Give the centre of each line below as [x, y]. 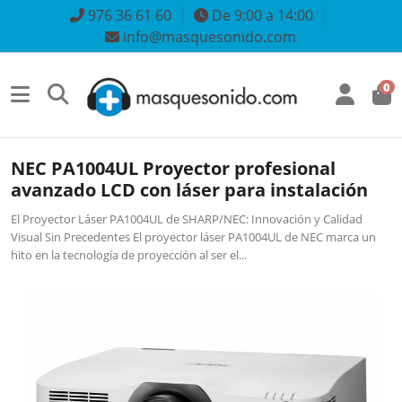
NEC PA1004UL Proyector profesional [174, 168]
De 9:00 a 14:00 [260, 15]
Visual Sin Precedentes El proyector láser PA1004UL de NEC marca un [194, 236]
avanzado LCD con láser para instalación [190, 189]
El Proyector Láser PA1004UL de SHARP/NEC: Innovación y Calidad [187, 218]
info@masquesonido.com [208, 37]
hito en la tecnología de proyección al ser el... [129, 254]
